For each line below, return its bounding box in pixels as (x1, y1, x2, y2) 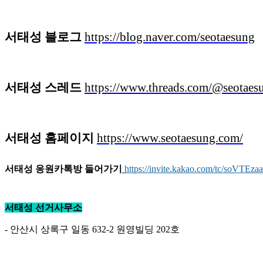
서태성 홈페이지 (5, 131, 94, 146)
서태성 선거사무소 (5, 203, 82, 213)
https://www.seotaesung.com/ (97, 131, 243, 146)
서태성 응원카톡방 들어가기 (5, 164, 122, 174)
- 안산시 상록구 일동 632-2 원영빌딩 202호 (5, 224, 180, 235)
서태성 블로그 (5, 30, 82, 45)
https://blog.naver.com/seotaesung (85, 30, 255, 45)
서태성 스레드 (5, 80, 82, 95)
